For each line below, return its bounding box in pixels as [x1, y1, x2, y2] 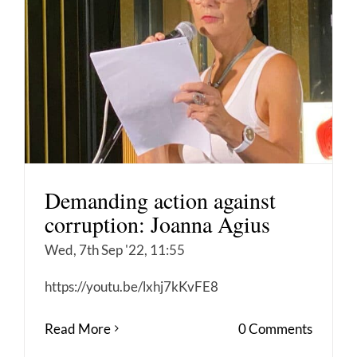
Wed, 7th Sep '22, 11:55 [45, 241, 185, 258]
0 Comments [238, 320, 312, 337]
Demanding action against [45, 184, 276, 215]
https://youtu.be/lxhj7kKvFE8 [45, 277, 218, 295]
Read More [45, 320, 111, 337]
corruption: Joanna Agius [45, 208, 270, 239]
